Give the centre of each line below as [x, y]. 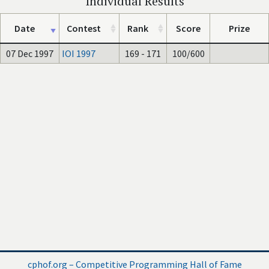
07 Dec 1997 [30, 53]
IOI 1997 [79, 53]
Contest [84, 28]
